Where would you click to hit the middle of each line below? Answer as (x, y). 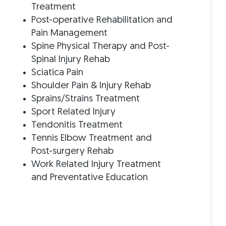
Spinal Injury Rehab (71, 60)
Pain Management (70, 33)
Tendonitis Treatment (77, 125)
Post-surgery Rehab (73, 151)
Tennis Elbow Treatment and (92, 138)
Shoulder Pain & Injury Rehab (91, 86)
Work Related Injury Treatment (96, 164)
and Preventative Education (90, 178)
